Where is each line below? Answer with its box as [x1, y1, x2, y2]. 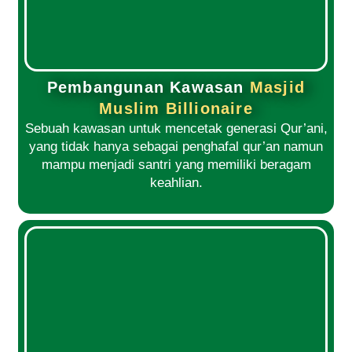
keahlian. [149, 175, 203, 191]
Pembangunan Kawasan [46, 79, 250, 97]
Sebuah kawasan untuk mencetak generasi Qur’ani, [24, 121, 328, 137]
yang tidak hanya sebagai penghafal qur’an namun [29, 139, 323, 155]
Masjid [249, 79, 306, 97]
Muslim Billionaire [99, 100, 253, 118]
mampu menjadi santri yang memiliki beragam [41, 157, 311, 173]
